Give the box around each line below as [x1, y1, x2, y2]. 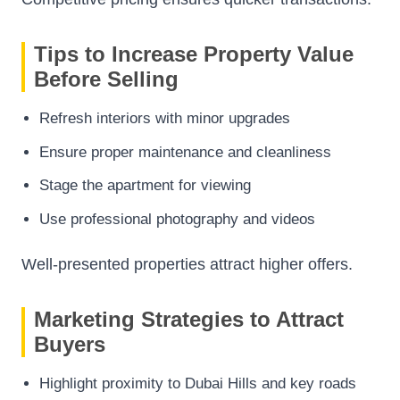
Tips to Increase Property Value [34, 42, 354, 67]
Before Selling [34, 67, 179, 92]
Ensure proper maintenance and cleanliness [39, 143, 331, 161]
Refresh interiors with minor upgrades [39, 110, 290, 128]
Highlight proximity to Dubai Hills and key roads [39, 374, 356, 392]
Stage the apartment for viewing [39, 177, 251, 195]
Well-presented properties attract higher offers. [21, 254, 353, 273]
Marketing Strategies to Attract [34, 306, 344, 331]
